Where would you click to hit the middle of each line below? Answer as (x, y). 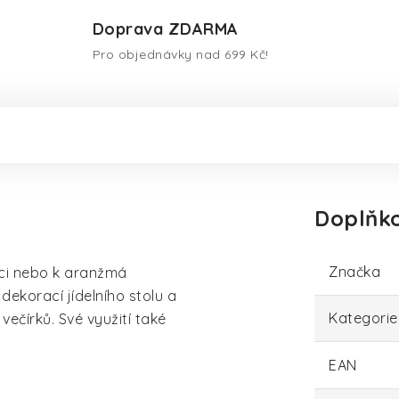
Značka (354, 272)
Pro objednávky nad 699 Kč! (180, 54)
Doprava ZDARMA (165, 29)
